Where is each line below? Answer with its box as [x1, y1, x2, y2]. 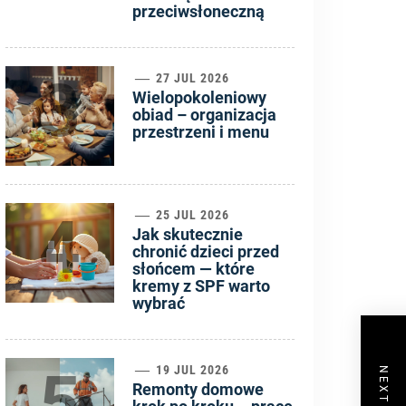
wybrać [131, 294, 185, 313]
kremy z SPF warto [131, 276, 270, 295]
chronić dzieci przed [131, 242, 279, 261]
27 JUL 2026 [152, 71, 230, 85]
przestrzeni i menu [131, 122, 269, 141]
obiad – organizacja [131, 105, 276, 124]
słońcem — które [131, 259, 255, 278]
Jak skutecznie [131, 225, 243, 244]
